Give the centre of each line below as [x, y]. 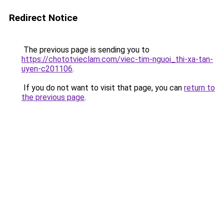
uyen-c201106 [47, 69]
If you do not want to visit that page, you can [103, 88]
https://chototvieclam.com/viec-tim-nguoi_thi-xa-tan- [117, 59]
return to [199, 88]
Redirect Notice [43, 18]
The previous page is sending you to [85, 50]
